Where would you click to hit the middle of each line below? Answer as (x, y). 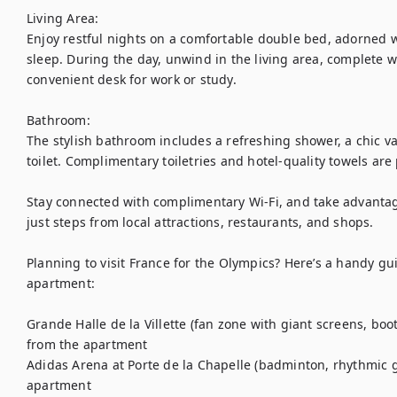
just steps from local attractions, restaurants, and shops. (200, 222)
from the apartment (87, 344)
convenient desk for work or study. (132, 79)
